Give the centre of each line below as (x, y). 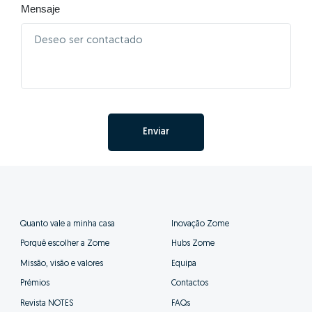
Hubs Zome (193, 244)
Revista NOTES (47, 303)
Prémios (35, 284)
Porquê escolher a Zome (65, 244)
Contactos (189, 284)
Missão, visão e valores (62, 264)
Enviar (156, 132)
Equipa (184, 264)
